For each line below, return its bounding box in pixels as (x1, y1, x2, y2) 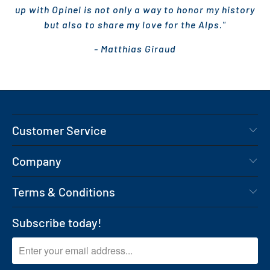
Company (12, 153, 61, 168)
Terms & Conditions (12, 184, 115, 199)
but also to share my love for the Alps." (44, 18, 226, 30)
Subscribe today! (12, 215, 102, 230)
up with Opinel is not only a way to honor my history (15, 3, 255, 15)
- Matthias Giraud (94, 42, 176, 54)
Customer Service (12, 122, 107, 137)
